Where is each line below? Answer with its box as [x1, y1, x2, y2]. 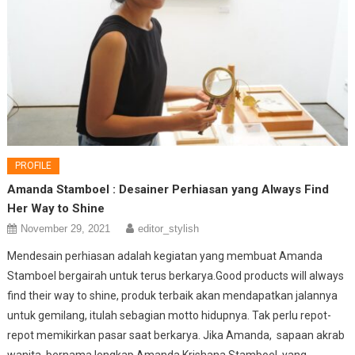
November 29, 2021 [21, 222, 111, 235]
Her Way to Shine [7, 200, 105, 216]
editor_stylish [138, 222, 200, 235]
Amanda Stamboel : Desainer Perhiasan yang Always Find [7, 181, 330, 197]
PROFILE [15, 159, 52, 171]
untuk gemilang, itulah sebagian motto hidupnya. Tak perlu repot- [7, 308, 332, 322]
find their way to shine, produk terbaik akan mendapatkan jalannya [7, 288, 338, 302]
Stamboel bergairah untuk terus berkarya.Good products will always [7, 269, 345, 282]
